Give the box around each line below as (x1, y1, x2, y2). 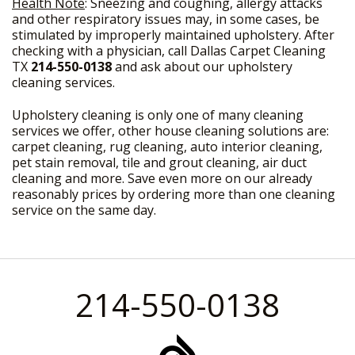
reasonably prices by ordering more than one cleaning (12, 185, 335, 203)
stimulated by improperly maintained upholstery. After (12, 26, 334, 44)
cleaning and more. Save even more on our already (12, 170, 312, 187)
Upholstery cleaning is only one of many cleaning (12, 106, 303, 124)
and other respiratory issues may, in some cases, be (12, 10, 319, 28)
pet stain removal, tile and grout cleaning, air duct (12, 154, 307, 171)
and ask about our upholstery (112, 58, 292, 75)
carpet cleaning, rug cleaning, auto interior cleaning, (12, 138, 323, 155)
